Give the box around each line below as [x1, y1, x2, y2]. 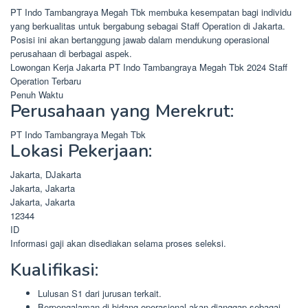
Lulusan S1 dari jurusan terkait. [38, 287, 162, 300]
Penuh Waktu [10, 88, 63, 101]
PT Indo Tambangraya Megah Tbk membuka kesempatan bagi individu [10, 5, 291, 19]
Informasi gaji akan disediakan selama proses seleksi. [10, 236, 226, 250]
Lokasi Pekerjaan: [10, 139, 152, 163]
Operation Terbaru [10, 74, 81, 87]
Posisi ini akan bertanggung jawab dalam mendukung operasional [10, 33, 269, 46]
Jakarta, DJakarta [10, 168, 81, 181]
